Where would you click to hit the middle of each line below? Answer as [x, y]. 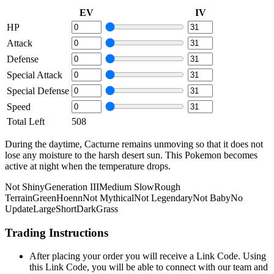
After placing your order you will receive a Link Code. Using [148, 256]
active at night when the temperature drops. [88, 166]
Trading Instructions [57, 232]
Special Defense [38, 91]
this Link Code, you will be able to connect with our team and [149, 267]
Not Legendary [163, 198]
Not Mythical [108, 198]
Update [19, 209]
